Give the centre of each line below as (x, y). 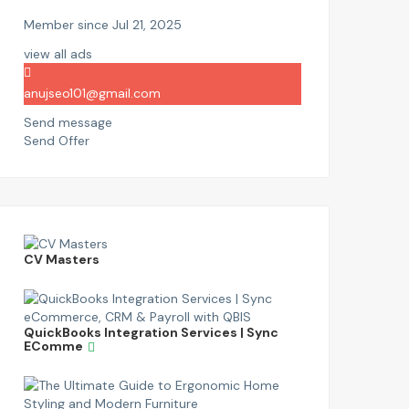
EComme (53, 346)
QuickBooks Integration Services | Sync (151, 333)
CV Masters (62, 260)
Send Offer (57, 140)
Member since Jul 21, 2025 (103, 24)
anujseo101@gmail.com (92, 93)
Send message (68, 122)
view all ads (58, 53)
